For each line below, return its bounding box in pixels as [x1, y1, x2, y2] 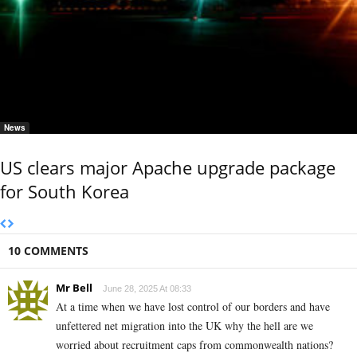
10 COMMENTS [8, 242, 88, 258]
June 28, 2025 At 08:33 [103, 283, 191, 293]
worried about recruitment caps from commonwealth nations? [56, 336, 333, 352]
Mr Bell [56, 280, 92, 295]
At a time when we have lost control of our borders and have [56, 298, 330, 314]
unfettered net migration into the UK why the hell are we [56, 317, 313, 333]
